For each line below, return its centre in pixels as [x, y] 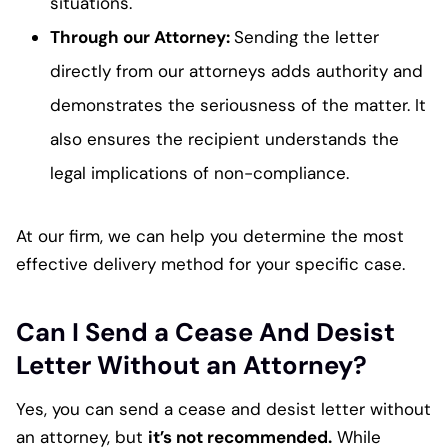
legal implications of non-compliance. [199, 172]
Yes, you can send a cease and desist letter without [223, 408]
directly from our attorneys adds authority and [236, 70]
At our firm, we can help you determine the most [210, 235]
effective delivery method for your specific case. [210, 263]
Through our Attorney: [142, 36]
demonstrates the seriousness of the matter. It [238, 104]
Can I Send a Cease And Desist [205, 333]
